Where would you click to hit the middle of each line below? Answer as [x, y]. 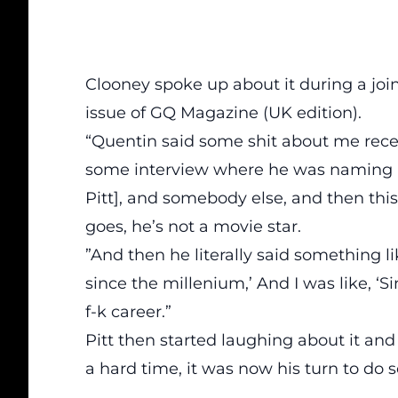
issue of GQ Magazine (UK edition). [223, 113]
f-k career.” [128, 312]
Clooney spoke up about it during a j [231, 84]
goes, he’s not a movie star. [193, 227]
